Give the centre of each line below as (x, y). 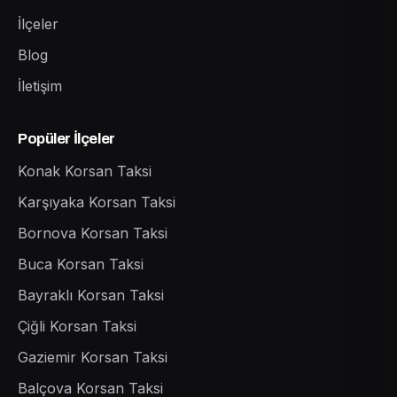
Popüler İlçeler (66, 138)
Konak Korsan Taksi (85, 171)
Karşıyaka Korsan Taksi (97, 202)
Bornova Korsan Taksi (93, 233)
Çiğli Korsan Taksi (77, 326)
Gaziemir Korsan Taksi (93, 357)
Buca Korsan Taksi (81, 264)
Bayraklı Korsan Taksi (91, 295)
